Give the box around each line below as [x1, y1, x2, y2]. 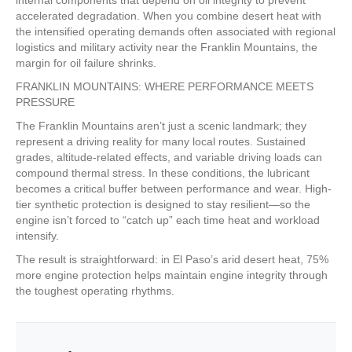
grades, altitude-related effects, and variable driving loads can [16, 150, 322, 163]
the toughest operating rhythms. [16, 284, 174, 297]
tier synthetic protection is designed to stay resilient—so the [16, 197, 310, 211]
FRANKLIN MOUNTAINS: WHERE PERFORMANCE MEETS [16, 79, 313, 93]
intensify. [16, 229, 59, 242]
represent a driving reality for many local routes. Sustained [16, 134, 306, 148]
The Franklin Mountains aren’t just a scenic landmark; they [16, 119, 306, 132]
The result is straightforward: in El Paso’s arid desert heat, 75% [16, 252, 328, 266]
